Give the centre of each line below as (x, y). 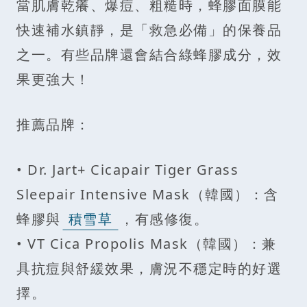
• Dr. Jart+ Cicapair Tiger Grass (127, 170)
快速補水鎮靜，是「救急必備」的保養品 (149, 30)
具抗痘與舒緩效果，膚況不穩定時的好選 (149, 269)
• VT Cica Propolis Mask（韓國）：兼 (147, 244)
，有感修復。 (164, 219)
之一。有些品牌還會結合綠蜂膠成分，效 (149, 55)
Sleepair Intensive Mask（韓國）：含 (148, 195)
